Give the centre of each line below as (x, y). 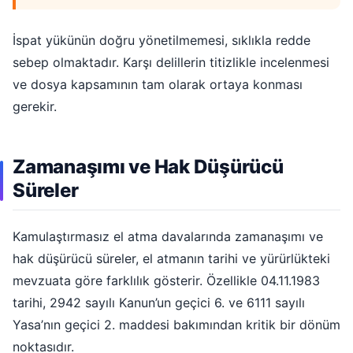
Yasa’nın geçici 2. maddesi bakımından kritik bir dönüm (176, 324)
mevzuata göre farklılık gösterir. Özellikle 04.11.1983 (166, 280)
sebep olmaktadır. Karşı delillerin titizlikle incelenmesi (171, 63)
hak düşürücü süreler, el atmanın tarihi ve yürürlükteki (171, 258)
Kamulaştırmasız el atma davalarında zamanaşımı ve (168, 236)
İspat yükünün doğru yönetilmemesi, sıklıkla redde (162, 41)
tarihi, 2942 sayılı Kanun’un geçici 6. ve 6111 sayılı (159, 302)
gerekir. (35, 107)
